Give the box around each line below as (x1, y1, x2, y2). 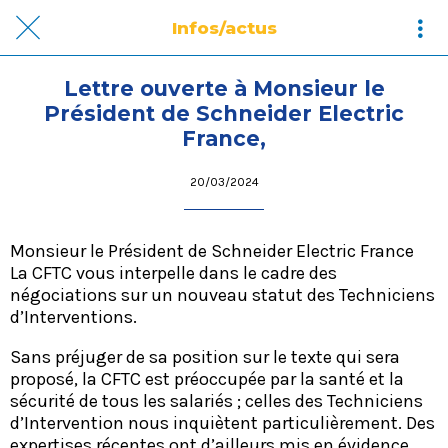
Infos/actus (171, 17, 277, 38)
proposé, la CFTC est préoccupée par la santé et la (10, 367, 404, 390)
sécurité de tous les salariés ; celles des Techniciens (10, 389, 423, 412)
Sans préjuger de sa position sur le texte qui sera (10, 345, 400, 368)
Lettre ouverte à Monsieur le (63, 76, 385, 101)
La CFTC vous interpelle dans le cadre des (10, 261, 337, 284)
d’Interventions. (10, 305, 137, 328)
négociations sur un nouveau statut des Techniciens (10, 283, 435, 306)
